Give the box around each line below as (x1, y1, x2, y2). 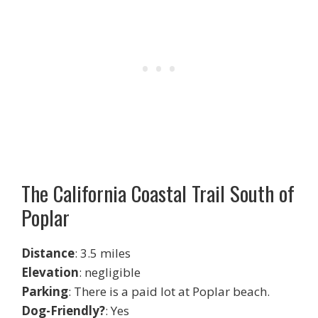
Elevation (21, 264, 79, 281)
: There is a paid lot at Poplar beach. (68, 283, 270, 300)
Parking (21, 283, 68, 300)
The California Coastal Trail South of (21, 177, 295, 209)
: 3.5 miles (75, 245, 131, 262)
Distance (21, 245, 75, 262)
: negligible (79, 264, 141, 281)
